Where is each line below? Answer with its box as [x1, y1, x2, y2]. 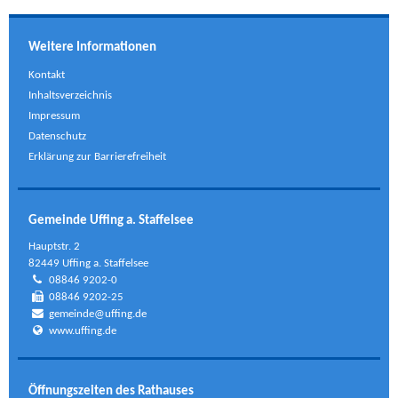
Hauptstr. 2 [28, 241, 81, 253]
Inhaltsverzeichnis [28, 90, 113, 102]
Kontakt [28, 69, 66, 82]
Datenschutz [28, 131, 87, 143]
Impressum [28, 110, 81, 123]
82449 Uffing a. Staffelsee [28, 258, 149, 270]
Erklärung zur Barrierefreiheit [28, 151, 167, 163]
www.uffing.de [49, 325, 117, 338]
